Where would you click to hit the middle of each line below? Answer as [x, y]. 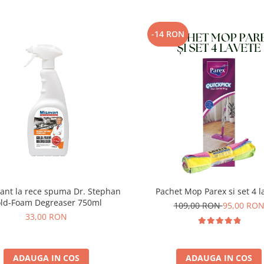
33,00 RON [46, 216]
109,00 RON [198, 205]
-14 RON [168, 34]
